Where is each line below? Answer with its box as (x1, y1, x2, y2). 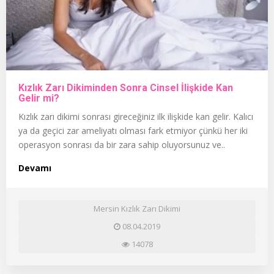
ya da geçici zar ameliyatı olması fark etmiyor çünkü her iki (18, 124, 248, 136)
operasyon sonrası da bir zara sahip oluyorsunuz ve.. (18, 138, 225, 150)
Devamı (18, 161, 51, 174)
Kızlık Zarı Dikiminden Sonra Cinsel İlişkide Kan (18, 81, 233, 94)
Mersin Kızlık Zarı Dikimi (94, 202, 180, 214)
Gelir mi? (18, 92, 59, 104)
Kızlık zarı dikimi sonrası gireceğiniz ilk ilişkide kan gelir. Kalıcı (18, 110, 253, 122)
